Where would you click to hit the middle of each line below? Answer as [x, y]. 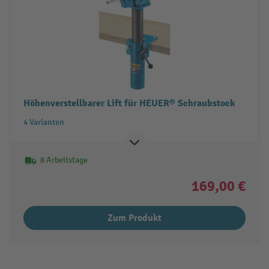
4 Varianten [44, 122]
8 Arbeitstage [64, 160]
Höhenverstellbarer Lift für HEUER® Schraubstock [129, 103]
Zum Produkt [134, 218]
